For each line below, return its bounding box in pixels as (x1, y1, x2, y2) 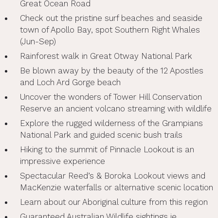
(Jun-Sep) (19, 36, 56, 46)
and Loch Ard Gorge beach (19, 77, 121, 87)
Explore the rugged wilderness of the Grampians (19, 118, 203, 128)
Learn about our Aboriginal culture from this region (19, 197, 208, 207)
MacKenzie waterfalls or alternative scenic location (19, 182, 213, 192)
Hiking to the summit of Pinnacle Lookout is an (19, 144, 194, 154)
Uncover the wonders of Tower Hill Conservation (19, 91, 202, 102)
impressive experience (19, 156, 105, 166)
